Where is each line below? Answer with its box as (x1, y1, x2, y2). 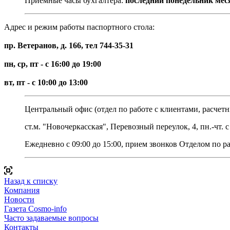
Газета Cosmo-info (4, 204, 67, 213)
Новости (4, 195, 34, 204)
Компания (4, 185, 40, 195)
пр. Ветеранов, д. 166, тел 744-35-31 (4, 41, 133, 50)
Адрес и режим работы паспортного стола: (4, 22, 157, 31)
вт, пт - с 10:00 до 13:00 (4, 78, 88, 87)
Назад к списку (4, 176, 57, 185)
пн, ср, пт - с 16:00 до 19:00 (4, 59, 101, 68)
